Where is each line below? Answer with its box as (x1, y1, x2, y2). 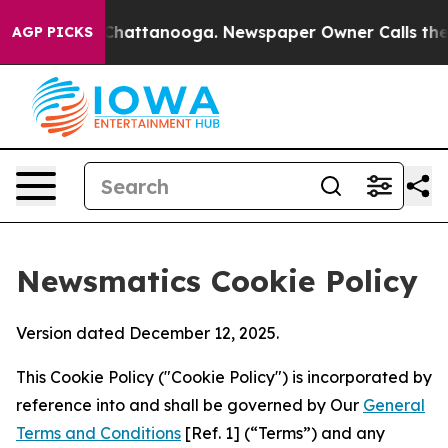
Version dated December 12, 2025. (16, 323, 279, 343)
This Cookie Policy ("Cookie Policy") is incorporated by (16, 367, 432, 387)
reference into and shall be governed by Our (16, 395, 363, 415)
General (363, 395, 425, 415)
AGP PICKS (12, 23, 93, 41)
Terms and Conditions (16, 423, 181, 443)
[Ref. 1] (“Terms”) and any (181, 423, 385, 443)
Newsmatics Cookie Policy (16, 262, 418, 300)
